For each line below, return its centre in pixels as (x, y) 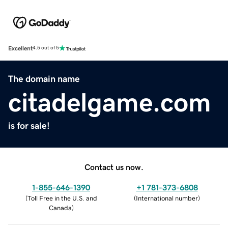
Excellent (20, 48)
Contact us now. (114, 167)
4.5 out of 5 (46, 48)
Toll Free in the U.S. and (62, 198)
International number (167, 198)
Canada (60, 208)
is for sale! (29, 125)
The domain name (44, 79)
